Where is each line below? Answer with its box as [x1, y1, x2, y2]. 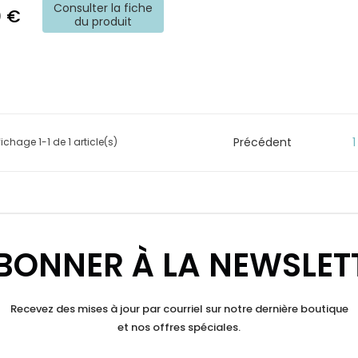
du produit [74, 13, 133, 30]
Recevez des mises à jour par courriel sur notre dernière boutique [10, 301, 348, 317]
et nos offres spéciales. [117, 320, 241, 336]
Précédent [233, 133, 292, 150]
